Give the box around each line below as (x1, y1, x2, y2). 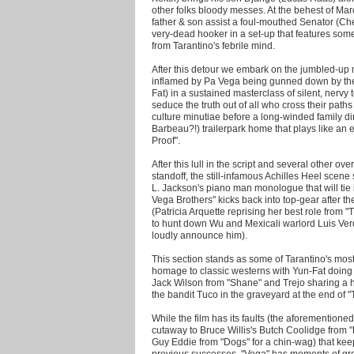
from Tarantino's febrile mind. (152, 40, 275, 51)
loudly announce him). (152, 229, 247, 240)
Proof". (152, 134, 180, 145)
